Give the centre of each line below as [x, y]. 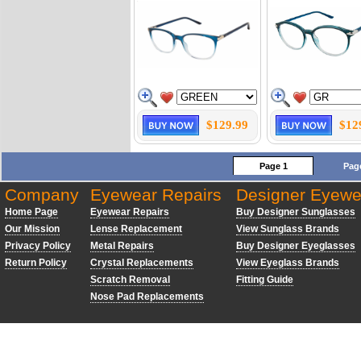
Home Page [31, 212]
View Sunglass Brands [288, 229]
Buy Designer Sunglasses [296, 212]
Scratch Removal [130, 280]
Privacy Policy [38, 246]
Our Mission [32, 229]
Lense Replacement [136, 229]
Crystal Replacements [142, 263]
